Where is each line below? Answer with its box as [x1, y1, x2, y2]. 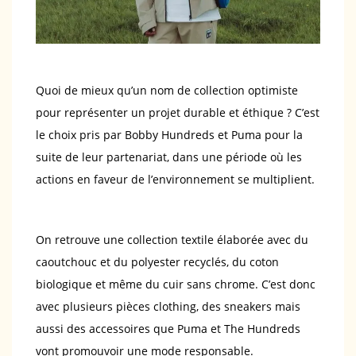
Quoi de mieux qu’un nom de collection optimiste [36, 83, 298, 99]
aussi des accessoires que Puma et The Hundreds [36, 321, 300, 337]
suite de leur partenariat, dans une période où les [36, 149, 302, 165]
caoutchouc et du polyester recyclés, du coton [36, 254, 279, 270]
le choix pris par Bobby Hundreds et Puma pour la [36, 127, 303, 143]
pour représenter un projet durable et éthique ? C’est [36, 105, 319, 121]
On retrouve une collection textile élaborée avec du [36, 232, 308, 248]
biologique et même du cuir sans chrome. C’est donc [36, 277, 315, 292]
